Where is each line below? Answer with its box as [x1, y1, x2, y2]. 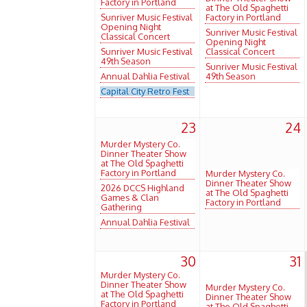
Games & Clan [101, 191, 159, 203]
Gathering [101, 201, 142, 212]
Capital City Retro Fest [101, 85, 189, 97]
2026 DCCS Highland [101, 182, 184, 193]
